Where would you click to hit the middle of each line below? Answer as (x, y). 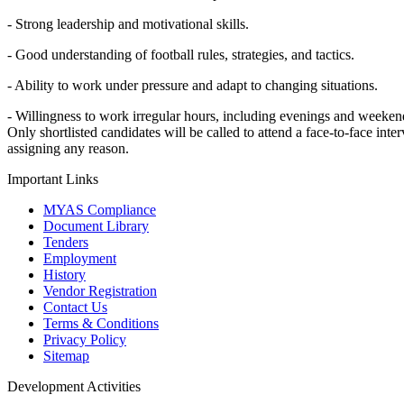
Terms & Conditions (101, 324)
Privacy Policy (85, 340)
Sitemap (66, 356)
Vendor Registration (100, 291)
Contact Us (75, 308)
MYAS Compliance (100, 210)
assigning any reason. (68, 149)
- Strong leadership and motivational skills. (128, 24)
